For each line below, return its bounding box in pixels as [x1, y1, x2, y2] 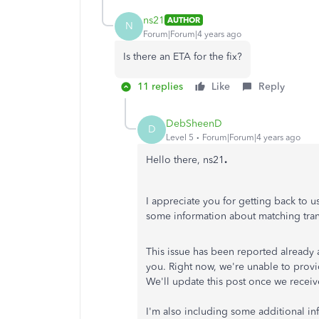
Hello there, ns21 [146, 154, 224, 166]
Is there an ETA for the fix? [123, 51, 242, 63]
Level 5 [166, 132, 194, 142]
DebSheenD [166, 117, 222, 130]
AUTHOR [167, 15, 200, 25]
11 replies [137, 80, 183, 93]
